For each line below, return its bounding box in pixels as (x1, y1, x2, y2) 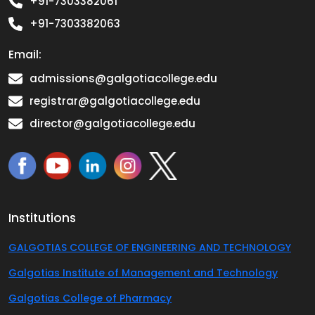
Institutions (8, 209, 76, 226)
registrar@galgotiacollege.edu (30, 93, 200, 108)
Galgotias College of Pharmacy (8, 290, 172, 305)
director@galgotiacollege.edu (30, 115, 195, 131)
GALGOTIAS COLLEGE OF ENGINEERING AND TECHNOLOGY (8, 240, 291, 255)
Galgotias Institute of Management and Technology (8, 265, 278, 280)
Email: (8, 46, 41, 63)
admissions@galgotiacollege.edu (30, 70, 217, 86)
